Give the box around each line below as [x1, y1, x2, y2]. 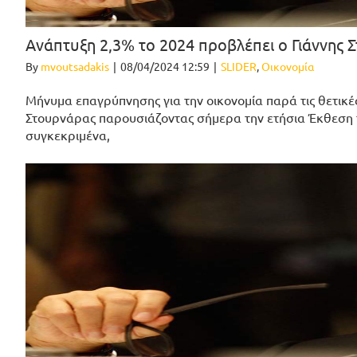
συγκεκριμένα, [25, 127, 110, 143]
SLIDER [221, 59, 257, 74]
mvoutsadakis [41, 59, 109, 74]
